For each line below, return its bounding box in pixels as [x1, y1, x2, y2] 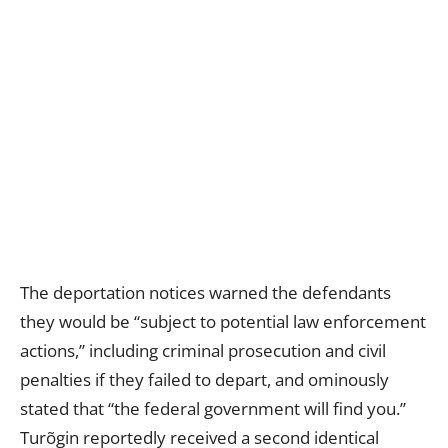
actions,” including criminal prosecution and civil [20, 339, 386, 362]
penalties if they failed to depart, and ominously [20, 368, 389, 391]
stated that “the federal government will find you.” [20, 397, 406, 420]
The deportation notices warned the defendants [20, 281, 391, 304]
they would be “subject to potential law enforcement [20, 310, 426, 333]
